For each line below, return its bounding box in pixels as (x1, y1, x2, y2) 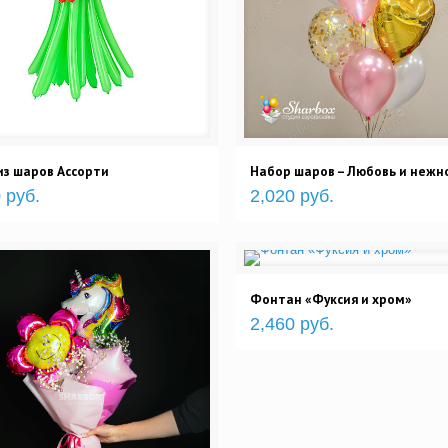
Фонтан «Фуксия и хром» (249, 289, 412, 308)
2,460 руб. (249, 313, 334, 334)
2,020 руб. (249, 185, 334, 206)
